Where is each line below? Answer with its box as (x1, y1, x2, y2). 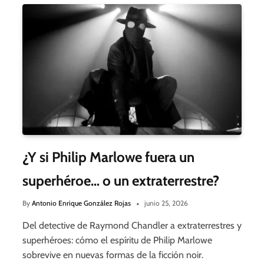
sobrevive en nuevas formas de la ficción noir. (22, 249, 203, 260)
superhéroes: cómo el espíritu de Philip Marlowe (22, 234, 212, 246)
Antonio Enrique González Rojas (32, 198, 131, 207)
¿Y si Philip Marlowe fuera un (22, 148, 194, 166)
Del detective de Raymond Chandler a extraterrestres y (22, 219, 242, 231)
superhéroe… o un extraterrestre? (22, 171, 219, 189)
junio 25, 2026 (144, 198, 188, 207)
